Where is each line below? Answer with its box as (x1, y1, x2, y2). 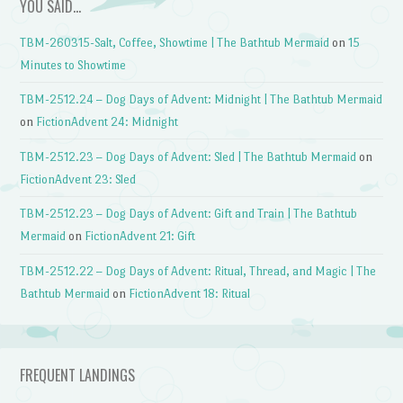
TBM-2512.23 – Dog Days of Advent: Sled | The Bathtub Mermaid (20, 149, 357, 164)
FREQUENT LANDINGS (20, 364, 136, 387)
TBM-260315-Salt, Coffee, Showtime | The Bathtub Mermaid (20, 35, 330, 49)
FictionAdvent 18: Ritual (129, 286, 251, 300)
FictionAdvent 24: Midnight (36, 115, 179, 130)
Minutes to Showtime (20, 58, 127, 72)
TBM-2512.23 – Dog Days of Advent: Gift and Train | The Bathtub (20, 207, 358, 221)
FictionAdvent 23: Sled (20, 172, 137, 186)
